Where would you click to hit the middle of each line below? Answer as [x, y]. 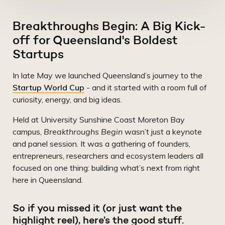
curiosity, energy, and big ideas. [67, 99]
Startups [38, 54]
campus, [28, 131]
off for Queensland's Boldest [95, 40]
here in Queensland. [48, 180]
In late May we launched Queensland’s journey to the [107, 75]
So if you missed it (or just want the [97, 208]
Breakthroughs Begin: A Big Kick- [109, 26]
